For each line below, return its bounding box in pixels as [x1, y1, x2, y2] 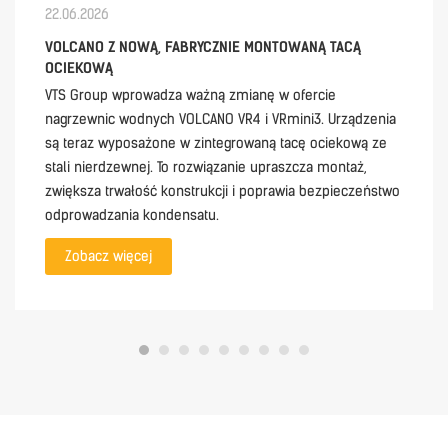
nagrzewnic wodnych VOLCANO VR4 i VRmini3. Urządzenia [45, 110, 396, 128]
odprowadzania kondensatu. [45, 206, 219, 224]
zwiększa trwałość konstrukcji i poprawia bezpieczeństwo [45, 182, 400, 200]
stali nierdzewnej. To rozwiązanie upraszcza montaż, [45, 158, 367, 176]
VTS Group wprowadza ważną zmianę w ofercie [45, 86, 336, 104]
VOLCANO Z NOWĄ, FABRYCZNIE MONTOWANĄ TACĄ [45, 38, 361, 56]
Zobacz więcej [65, 247, 152, 265]
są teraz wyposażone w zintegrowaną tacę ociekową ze [45, 134, 387, 152]
